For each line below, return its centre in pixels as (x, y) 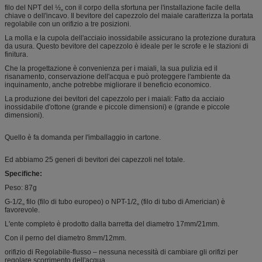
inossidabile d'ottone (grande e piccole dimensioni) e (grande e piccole (117, 107)
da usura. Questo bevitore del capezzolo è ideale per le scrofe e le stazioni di (127, 46)
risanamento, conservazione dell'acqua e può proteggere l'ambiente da (118, 76)
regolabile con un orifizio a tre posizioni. (68, 24)
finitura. (16, 54)
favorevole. (22, 210)
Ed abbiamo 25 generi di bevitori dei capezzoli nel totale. (95, 159)
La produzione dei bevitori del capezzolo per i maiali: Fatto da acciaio (115, 99)
